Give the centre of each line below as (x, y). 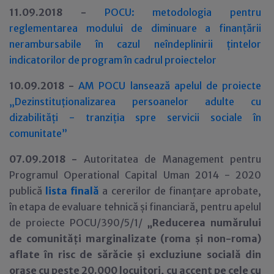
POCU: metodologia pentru (183, 12)
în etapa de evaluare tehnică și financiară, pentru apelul (135, 207)
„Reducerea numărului (204, 223)
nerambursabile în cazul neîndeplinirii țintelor (135, 44)
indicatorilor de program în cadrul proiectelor (113, 60)
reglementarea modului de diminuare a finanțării (135, 28)
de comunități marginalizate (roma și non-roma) (135, 239)
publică (28, 191)
